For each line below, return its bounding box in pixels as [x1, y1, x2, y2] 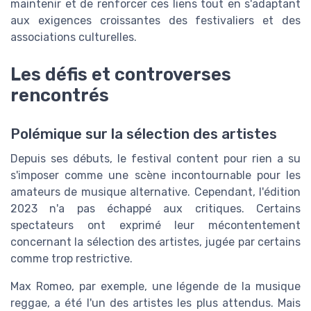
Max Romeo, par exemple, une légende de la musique [10, 280, 301, 294]
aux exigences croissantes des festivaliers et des [10, 13, 301, 27]
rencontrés [10, 85, 109, 106]
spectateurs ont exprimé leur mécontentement [10, 219, 301, 233]
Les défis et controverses [10, 64, 231, 85]
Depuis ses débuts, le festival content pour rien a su [10, 152, 301, 166]
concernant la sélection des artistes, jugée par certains [10, 235, 301, 249]
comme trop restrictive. [10, 252, 133, 266]
